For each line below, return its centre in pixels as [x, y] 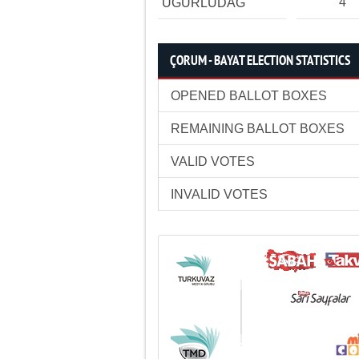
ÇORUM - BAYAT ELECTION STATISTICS [260, 61]
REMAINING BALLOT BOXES [258, 129]
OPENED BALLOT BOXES [249, 96]
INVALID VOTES [219, 194]
